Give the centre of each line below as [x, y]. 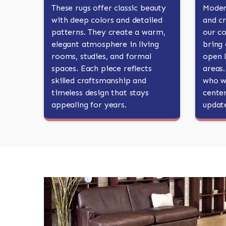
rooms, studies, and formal [101, 56]
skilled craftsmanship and [99, 80]
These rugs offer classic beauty [109, 8]
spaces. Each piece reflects [102, 68]
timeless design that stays [100, 93]
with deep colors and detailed [107, 20]
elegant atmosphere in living [105, 44]
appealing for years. [89, 105]
